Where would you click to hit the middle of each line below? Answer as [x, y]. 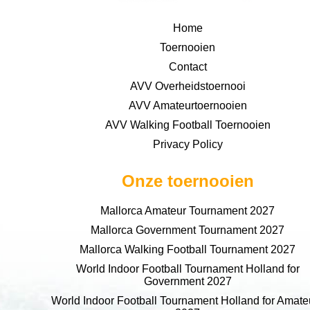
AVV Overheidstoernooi [188, 86]
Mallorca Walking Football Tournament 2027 [188, 249]
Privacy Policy [188, 144]
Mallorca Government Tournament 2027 [188, 230]
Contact [188, 66]
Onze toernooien [188, 181]
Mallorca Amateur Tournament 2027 [188, 210]
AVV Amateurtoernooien [188, 105]
